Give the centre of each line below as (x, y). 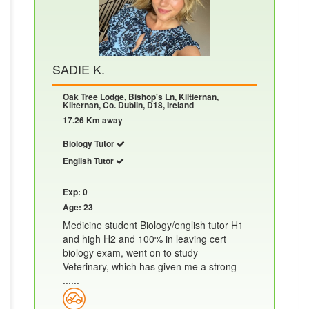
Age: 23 (78, 207)
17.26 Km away (93, 120)
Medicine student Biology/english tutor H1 (153, 225)
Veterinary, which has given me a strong (150, 266)
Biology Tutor (90, 143)
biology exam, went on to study (130, 252)
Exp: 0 (75, 192)
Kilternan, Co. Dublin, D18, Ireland (128, 105)
